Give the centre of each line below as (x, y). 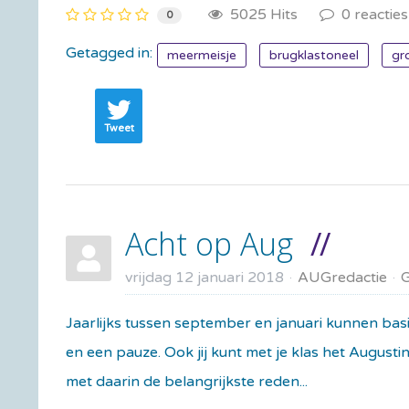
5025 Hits (260, 14)
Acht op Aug (209, 243)
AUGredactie (342, 277)
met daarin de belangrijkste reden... (187, 381)
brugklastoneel (314, 55)
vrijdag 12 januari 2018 (204, 277)
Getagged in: (109, 52)
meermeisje (202, 55)
